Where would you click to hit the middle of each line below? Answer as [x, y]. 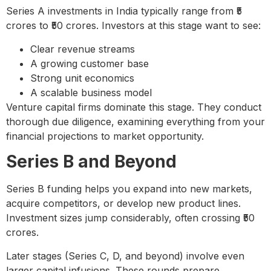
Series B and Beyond [91, 162]
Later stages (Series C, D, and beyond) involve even [125, 256]
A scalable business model [91, 92]
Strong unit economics [82, 78]
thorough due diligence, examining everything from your [135, 121]
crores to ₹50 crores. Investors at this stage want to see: [133, 26]
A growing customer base [90, 63]
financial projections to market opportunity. [105, 136]
